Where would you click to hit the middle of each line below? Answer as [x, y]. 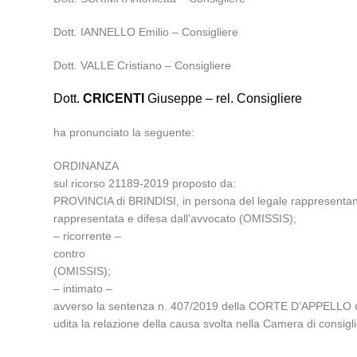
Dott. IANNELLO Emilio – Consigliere [146, 32]
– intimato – [83, 288]
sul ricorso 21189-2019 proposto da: [145, 183]
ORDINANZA [86, 166]
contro [70, 253]
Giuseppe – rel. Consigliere [224, 98]
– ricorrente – [88, 236]
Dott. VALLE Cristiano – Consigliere [143, 65]
